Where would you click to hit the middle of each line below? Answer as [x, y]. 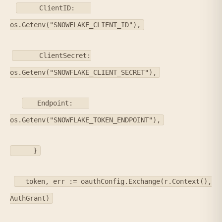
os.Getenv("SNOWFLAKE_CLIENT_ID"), [75, 25]
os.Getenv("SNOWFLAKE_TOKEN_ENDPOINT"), [85, 120]
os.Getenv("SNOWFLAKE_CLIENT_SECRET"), [83, 73]
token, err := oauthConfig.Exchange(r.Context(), [114, 182]
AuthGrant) [30, 198]
